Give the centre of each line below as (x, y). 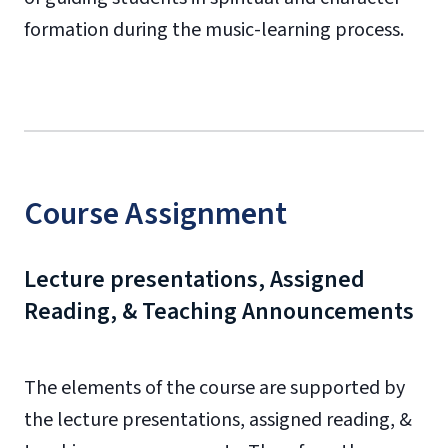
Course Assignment (155, 214)
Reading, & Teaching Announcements (219, 311)
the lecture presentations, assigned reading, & (218, 420)
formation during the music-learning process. (214, 30)
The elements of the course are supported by (214, 388)
